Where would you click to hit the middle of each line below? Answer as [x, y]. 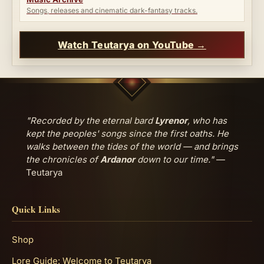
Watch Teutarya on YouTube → [132, 44]
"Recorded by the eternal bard [90, 121]
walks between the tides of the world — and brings [132, 146]
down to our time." [176, 159]
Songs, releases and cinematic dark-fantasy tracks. [112, 10]
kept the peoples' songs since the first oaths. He [127, 133]
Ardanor [119, 159]
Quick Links [36, 209]
